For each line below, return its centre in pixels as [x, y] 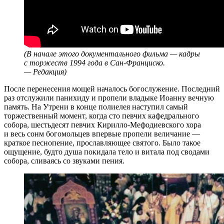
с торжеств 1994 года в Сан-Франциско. [94, 62]
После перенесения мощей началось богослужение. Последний [112, 88]
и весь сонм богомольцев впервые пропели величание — [102, 133]
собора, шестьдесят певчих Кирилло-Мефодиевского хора [102, 124]
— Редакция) [45, 71]
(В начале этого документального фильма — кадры [112, 53]
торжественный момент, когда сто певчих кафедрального [101, 115]
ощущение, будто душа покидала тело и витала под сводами [107, 151]
